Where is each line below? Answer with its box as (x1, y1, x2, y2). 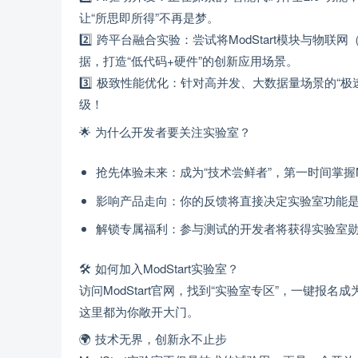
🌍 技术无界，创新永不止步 (79, 330, 227, 347)
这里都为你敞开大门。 (79, 302, 199, 320)
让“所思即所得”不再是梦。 (79, 9, 219, 26)
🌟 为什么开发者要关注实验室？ (79, 122, 251, 140)
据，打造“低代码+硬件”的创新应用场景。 (79, 52, 298, 69)
